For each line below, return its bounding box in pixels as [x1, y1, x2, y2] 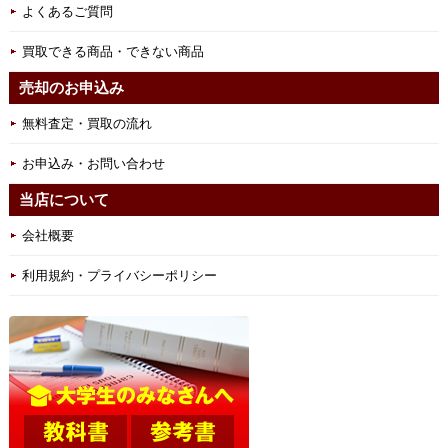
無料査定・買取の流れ [21, 115, 152, 131]
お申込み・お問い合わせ [21, 155, 165, 171]
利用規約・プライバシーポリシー [21, 267, 217, 283]
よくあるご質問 [21, 3, 113, 19]
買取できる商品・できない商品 [21, 43, 204, 59]
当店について [18, 190, 109, 208]
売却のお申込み [18, 78, 124, 96]
